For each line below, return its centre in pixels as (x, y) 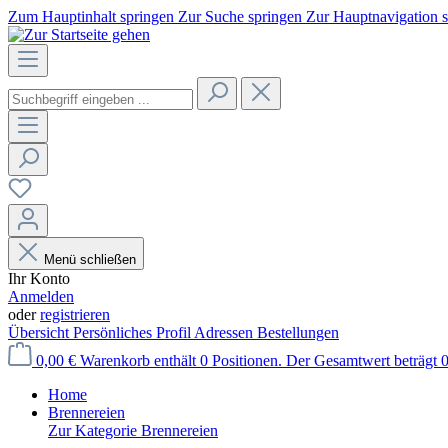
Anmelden (41, 296)
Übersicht (40, 332)
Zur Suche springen (242, 16)
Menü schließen (90, 259)
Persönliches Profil (133, 332)
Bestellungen (298, 332)
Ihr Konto (39, 278)
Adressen (225, 332)
